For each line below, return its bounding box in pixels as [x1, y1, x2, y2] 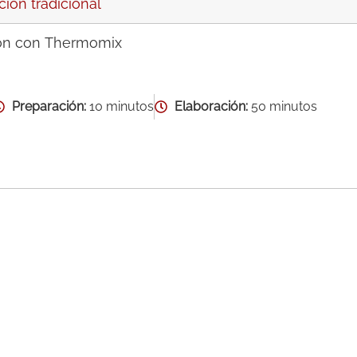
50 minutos [248, 98, 317, 114]
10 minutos [89, 98, 154, 114]
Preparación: [12, 98, 89, 114]
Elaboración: [175, 98, 248, 114]
